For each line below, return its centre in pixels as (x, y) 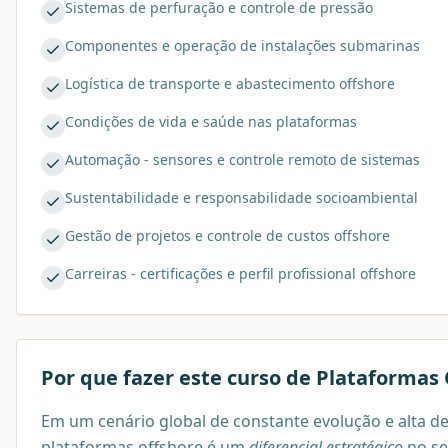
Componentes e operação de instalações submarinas (242, 46)
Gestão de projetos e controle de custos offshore (227, 236)
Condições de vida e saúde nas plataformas (211, 122)
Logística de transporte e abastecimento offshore (230, 84)
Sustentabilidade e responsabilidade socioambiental (241, 198)
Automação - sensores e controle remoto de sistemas (242, 160)
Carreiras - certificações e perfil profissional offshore (240, 274)
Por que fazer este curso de (178, 378)
